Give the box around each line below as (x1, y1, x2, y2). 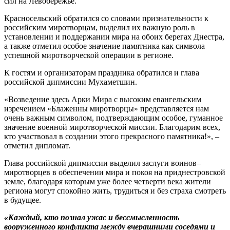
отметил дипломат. (4, 141, 70, 150)
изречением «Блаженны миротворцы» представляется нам (4, 104, 209, 113)
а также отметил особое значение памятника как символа (4, 42, 205, 51)
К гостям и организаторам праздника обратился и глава (4, 68, 199, 78)
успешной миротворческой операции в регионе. (4, 51, 174, 60)
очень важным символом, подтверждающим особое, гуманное (4, 113, 223, 123)
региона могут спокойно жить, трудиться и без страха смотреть (4, 186, 226, 196)
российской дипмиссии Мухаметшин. (4, 78, 137, 87)
